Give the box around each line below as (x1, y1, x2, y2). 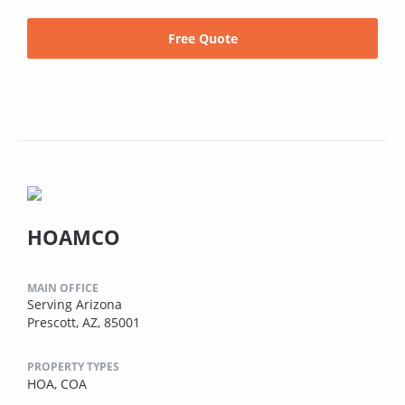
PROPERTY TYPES (27, 359, 119, 375)
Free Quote (167, 30, 238, 48)
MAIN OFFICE (27, 280, 99, 297)
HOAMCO (27, 223, 120, 251)
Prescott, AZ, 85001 (27, 314, 140, 332)
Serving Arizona (27, 296, 122, 314)
